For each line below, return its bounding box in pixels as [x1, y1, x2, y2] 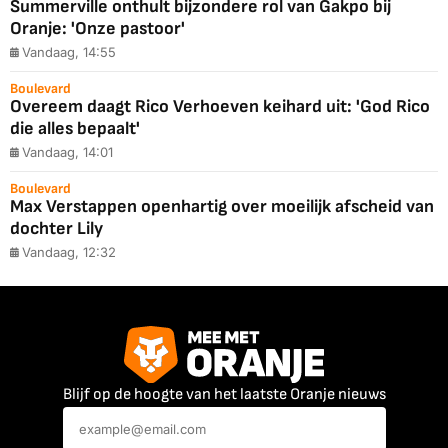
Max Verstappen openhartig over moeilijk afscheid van [10, 195, 434, 217]
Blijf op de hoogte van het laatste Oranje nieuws [62, 385, 386, 405]
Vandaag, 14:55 [22, 43, 116, 60]
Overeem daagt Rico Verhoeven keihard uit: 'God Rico [10, 95, 430, 117]
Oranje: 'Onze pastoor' [10, 17, 185, 39]
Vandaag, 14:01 [22, 143, 113, 160]
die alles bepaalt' [10, 117, 140, 139]
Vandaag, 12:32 [22, 243, 116, 260]
